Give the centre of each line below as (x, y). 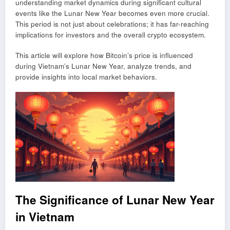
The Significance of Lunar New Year (115, 200)
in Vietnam (45, 217)
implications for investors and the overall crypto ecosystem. (111, 35)
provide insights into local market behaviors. (86, 77)
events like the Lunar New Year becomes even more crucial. (112, 13)
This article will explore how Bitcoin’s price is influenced (104, 55)
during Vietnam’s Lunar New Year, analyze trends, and (103, 66)
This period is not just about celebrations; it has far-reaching (112, 24)
